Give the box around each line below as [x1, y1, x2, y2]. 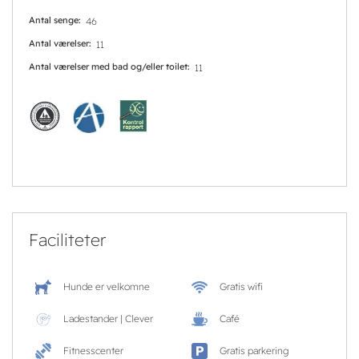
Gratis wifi [220, 280, 263, 293]
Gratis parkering [220, 345, 288, 357]
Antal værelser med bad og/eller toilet [29, 61, 188, 73]
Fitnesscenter [63, 345, 123, 357]
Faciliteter [29, 229, 106, 251]
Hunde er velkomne [63, 280, 150, 293]
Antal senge [29, 14, 79, 26]
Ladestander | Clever [63, 313, 153, 325]
